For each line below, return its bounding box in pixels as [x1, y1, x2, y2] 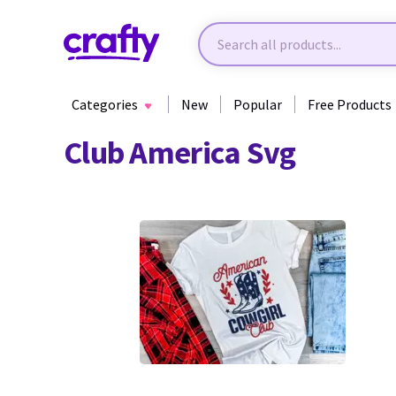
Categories [72, 95, 138, 113]
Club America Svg [64, 133, 296, 172]
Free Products [308, 95, 392, 113]
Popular [233, 95, 282, 113]
